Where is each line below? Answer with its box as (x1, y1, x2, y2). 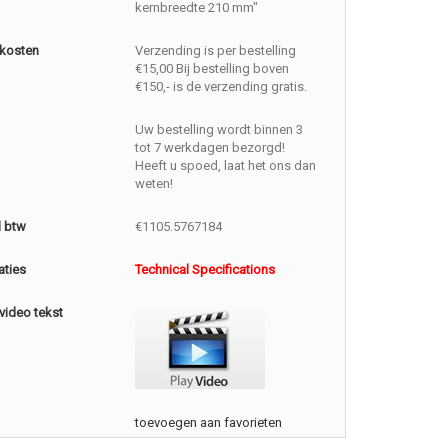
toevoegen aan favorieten (135, 415, 283, 430)
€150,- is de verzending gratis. (135, 79, 308, 94)
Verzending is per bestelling (135, 43, 297, 58)
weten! (135, 176, 174, 191)
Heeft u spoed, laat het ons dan (135, 158, 317, 173)
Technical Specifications (135, 262, 276, 277)
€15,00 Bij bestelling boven (135, 61, 290, 76)
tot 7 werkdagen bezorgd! (135, 140, 286, 155)
